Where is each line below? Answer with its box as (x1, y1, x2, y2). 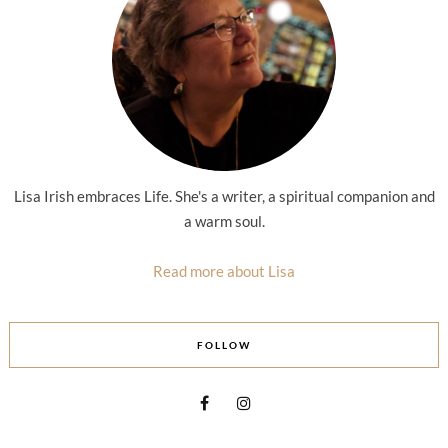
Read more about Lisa (153, 261, 295, 280)
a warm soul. (183, 211, 265, 230)
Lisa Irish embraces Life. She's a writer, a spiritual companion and (13, 186, 435, 205)
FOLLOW (197, 338, 251, 351)
